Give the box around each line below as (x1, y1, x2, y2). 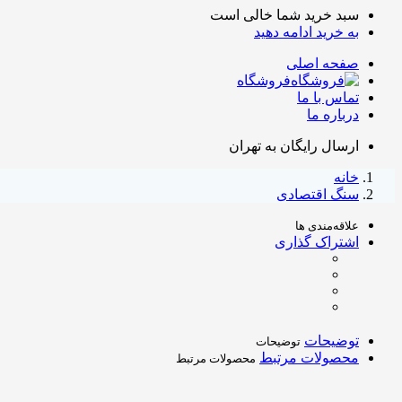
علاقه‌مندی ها (295, 219, 359, 232)
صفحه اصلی (286, 56, 359, 71)
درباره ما (307, 107, 359, 122)
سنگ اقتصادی (276, 187, 359, 202)
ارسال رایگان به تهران (229, 138, 359, 153)
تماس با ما (297, 90, 359, 105)
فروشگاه (237, 73, 291, 88)
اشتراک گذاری (275, 234, 359, 249)
